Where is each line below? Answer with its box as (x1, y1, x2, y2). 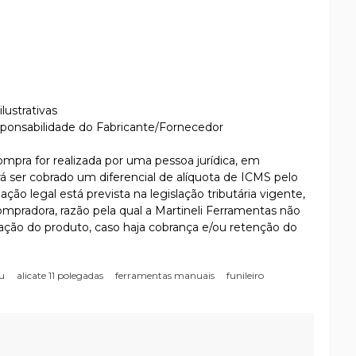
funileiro (226, 269, 264, 281)
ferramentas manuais (115, 269, 215, 281)
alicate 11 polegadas (17, 269, 103, 281)
